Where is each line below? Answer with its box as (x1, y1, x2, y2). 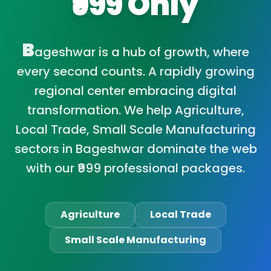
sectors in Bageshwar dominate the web (14, 140, 257, 157)
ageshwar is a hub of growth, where (34, 44, 249, 60)
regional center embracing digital (34, 82, 237, 99)
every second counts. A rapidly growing (16, 63, 255, 80)
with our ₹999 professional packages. (26, 160, 245, 177)
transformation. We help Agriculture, (27, 102, 244, 119)
